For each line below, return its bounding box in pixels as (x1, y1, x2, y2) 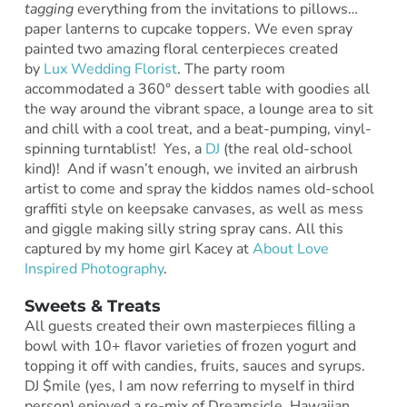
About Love (252, 238, 329, 259)
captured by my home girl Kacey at (24, 238, 253, 259)
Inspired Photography (24, 258, 164, 279)
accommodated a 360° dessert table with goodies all (24, 78, 370, 99)
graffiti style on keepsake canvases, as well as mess (24, 198, 363, 219)
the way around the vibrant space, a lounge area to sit (24, 98, 373, 119)
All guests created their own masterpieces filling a (24, 315, 355, 336)
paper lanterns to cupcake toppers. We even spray (24, 18, 352, 39)
